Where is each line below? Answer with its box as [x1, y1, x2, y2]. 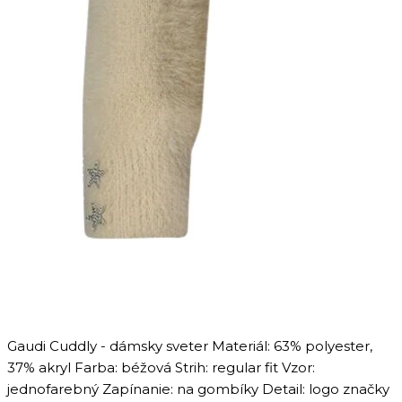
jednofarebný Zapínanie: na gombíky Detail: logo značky [7, 380, 389, 398]
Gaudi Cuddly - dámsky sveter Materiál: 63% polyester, [7, 337, 372, 354]
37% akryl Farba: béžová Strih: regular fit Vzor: [7, 359, 315, 376]
